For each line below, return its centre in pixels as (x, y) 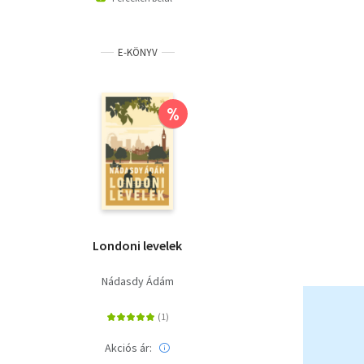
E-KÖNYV (137, 52)
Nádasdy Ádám (137, 281)
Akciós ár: (128, 347)
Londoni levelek (137, 245)
